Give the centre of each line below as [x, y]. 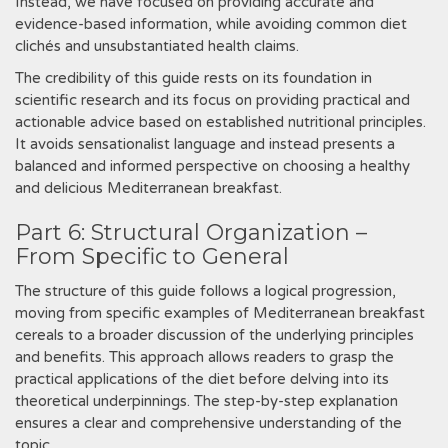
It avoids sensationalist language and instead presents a [205, 144]
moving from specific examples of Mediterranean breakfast [220, 313]
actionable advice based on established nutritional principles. [220, 122]
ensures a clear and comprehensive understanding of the [208, 423]
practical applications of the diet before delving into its [202, 379]
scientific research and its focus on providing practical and [212, 100]
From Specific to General [152, 256]
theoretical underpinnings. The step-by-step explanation [206, 401]
